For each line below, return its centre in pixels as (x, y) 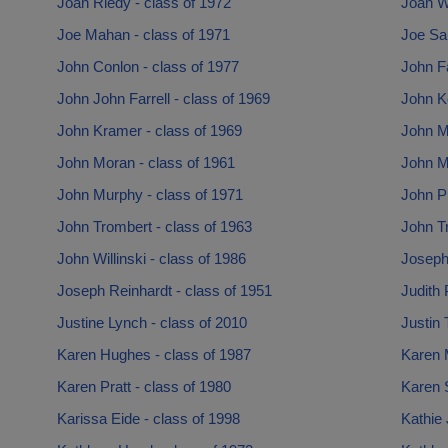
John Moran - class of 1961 (145, 162)
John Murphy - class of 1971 (149, 194)
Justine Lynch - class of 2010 (151, 322)
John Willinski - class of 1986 (151, 258)
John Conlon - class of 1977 (147, 66)
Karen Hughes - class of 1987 (153, 354)
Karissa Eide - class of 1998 (148, 418)
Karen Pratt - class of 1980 (143, 386)
